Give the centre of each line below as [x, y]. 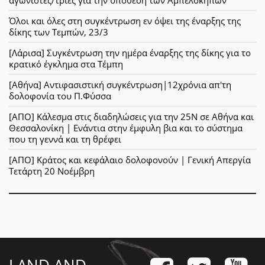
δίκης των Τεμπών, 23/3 [59, 32]
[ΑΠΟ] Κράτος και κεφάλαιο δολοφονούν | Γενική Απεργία [130, 159]
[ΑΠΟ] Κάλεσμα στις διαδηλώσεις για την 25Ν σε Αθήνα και [131, 116]
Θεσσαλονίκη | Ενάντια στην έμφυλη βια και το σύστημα [126, 127]
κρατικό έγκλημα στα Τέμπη [66, 64]
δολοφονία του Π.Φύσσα [60, 96]
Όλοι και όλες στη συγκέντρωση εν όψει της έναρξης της [125, 20]
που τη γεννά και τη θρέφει [65, 139]
